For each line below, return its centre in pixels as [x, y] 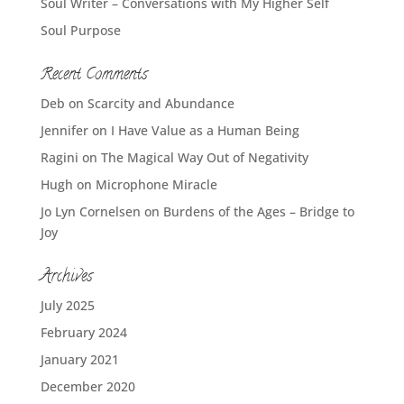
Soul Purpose [80, 30]
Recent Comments [93, 75]
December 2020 [87, 386]
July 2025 [67, 305]
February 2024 [83, 332]
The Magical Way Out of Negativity [204, 157]
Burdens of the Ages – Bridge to [258, 211]
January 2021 [79, 359]
